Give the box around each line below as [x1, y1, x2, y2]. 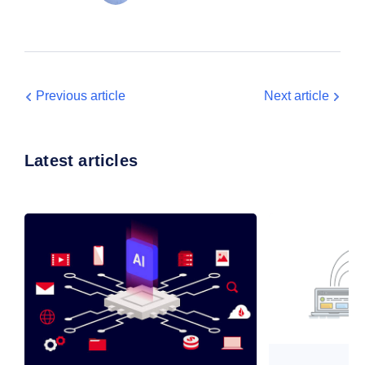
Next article [264, 88, 329, 103]
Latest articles [24, 151, 138, 169]
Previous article [36, 88, 125, 103]
